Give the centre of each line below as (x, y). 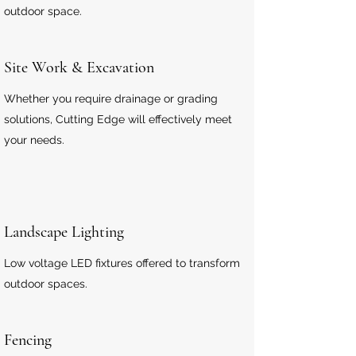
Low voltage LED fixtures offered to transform (122, 263)
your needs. (34, 140)
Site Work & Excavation (79, 68)
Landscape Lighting (64, 232)
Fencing (28, 340)
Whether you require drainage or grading (111, 99)
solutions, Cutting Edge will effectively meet (118, 119)
